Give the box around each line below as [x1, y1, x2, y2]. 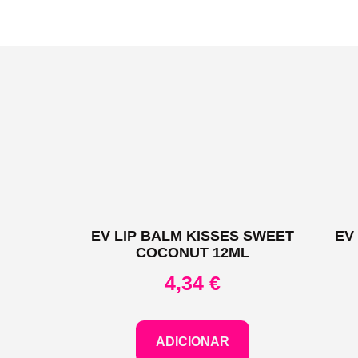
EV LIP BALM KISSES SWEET [91, 227, 295, 244]
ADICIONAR [156, 335, 230, 349]
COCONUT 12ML [136, 244, 250, 261]
